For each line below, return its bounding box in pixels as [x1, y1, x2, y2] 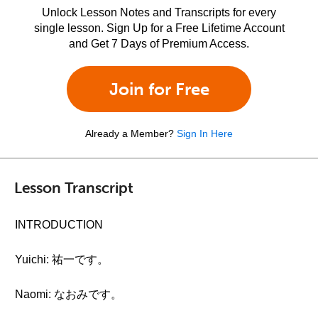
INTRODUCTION [15, 219, 103, 231]
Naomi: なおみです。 [15, 288, 122, 300]
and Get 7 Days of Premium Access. [69, 38, 249, 50]
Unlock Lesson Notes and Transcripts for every [42, 6, 276, 18]
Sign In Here [177, 128, 233, 139]
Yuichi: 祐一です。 [15, 253, 109, 265]
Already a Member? [85, 128, 174, 139]
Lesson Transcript [14, 177, 133, 197]
